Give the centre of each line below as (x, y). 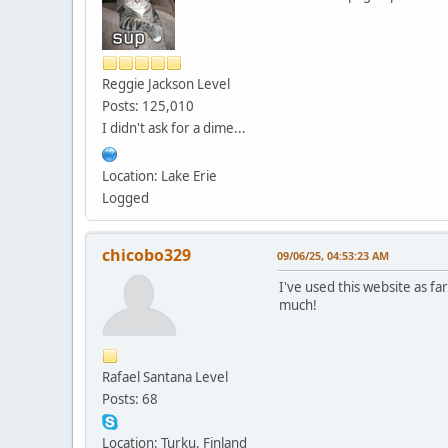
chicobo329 (146, 254)
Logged (125, 197)
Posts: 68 (130, 398)
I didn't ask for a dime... (174, 127)
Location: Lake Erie (159, 175)
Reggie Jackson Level (166, 83)
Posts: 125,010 (148, 105)
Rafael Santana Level (165, 376)
